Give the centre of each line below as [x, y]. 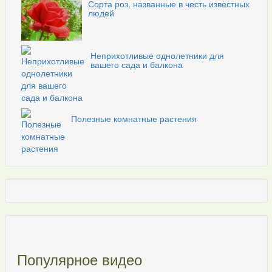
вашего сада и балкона [137, 64]
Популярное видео [79, 259]
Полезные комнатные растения [134, 118]
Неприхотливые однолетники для [157, 55]
